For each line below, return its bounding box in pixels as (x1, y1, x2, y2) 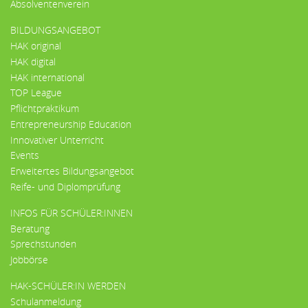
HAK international (10, 70, 85, 84)
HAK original (10, 38, 61, 52)
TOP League (10, 86, 62, 100)
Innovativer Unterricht (10, 133, 104, 146)
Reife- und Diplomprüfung (10, 180, 120, 194)
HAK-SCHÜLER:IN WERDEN (10, 279, 126, 293)
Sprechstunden (10, 237, 76, 251)
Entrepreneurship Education (10, 117, 131, 131)
